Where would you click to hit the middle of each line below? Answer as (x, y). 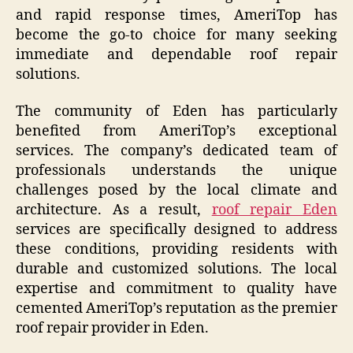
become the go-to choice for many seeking (176, 35)
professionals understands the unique (176, 171)
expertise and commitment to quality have (176, 289)
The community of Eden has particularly (176, 112)
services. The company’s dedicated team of (176, 151)
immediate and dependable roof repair (176, 54)
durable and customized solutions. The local (176, 269)
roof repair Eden (275, 210)
